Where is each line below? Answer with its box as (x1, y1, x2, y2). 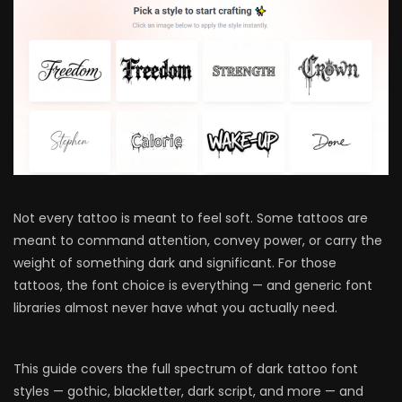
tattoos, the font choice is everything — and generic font (13, 276, 372, 294)
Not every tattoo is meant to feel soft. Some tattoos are (13, 209, 368, 227)
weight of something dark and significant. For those (13, 254, 336, 272)
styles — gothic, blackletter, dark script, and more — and (13, 382, 363, 400)
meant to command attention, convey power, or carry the (13, 232, 382, 249)
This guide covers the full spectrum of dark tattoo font (13, 360, 358, 378)
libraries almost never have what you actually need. (13, 299, 337, 317)
